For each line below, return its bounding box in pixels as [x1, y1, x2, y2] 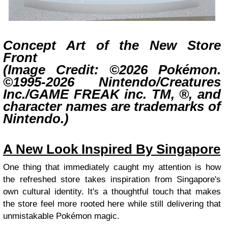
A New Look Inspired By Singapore [3, 142, 220, 157]
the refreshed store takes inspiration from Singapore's [3, 175, 221, 185]
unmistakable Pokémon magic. [3, 211, 120, 221]
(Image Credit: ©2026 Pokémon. [3, 63, 221, 77]
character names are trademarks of [3, 99, 221, 114]
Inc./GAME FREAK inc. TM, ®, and [3, 87, 221, 102]
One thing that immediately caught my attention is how [3, 162, 221, 173]
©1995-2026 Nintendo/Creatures [3, 75, 221, 90]
